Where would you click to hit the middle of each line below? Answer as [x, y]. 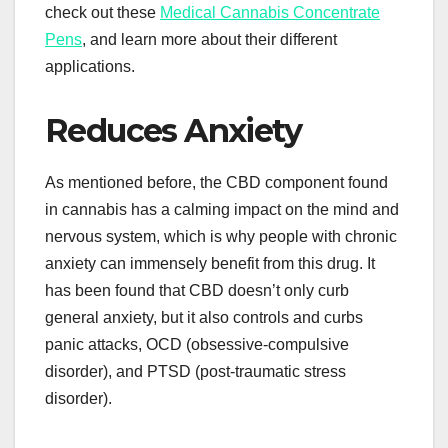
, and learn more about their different [209, 39]
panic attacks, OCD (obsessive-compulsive [197, 344]
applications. [92, 66]
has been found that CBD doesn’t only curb [197, 290]
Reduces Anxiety [173, 130]
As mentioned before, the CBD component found [216, 182]
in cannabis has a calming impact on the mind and [222, 209]
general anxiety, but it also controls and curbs [204, 317]
